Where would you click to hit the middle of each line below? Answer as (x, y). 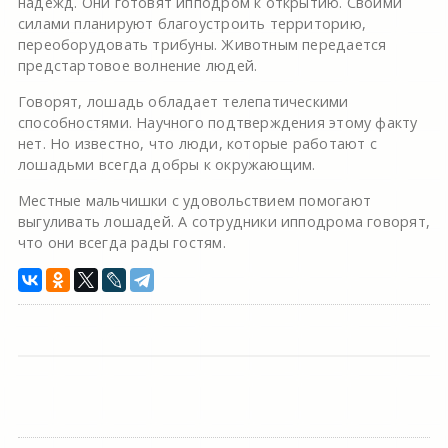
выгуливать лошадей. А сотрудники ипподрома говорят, (223, 222)
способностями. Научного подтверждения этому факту (217, 123)
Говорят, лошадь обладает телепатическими (183, 102)
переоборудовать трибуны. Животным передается (202, 45)
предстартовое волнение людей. (137, 66)
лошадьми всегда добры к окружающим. (166, 165)
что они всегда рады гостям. (121, 243)
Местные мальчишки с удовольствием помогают (194, 201)
